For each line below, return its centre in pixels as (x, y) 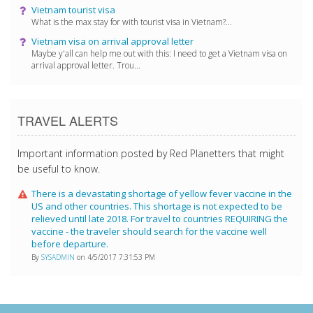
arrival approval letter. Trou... (86, 65)
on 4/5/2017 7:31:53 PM (116, 257)
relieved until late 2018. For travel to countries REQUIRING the (160, 218)
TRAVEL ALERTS (68, 120)
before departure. (70, 243)
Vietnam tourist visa (73, 9)
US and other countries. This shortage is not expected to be (157, 206)
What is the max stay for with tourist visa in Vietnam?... (132, 22)
